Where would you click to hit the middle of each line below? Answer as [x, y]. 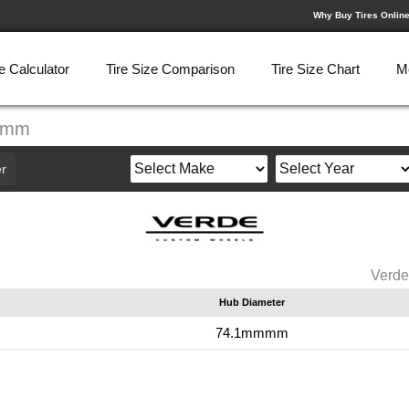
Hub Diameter [252, 302]
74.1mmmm [252, 333]
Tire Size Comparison [170, 69]
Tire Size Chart [315, 69]
